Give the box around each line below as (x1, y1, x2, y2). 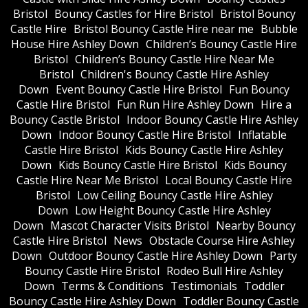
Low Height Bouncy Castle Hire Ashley (74, 202, 271, 218)
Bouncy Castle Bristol (10, 111, 120, 127)
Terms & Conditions (60, 278, 164, 294)
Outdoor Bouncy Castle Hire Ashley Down (48, 247, 263, 263)
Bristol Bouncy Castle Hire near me (74, 21, 254, 36)
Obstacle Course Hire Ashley (149, 232, 295, 248)
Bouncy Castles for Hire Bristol (54, 5, 213, 21)
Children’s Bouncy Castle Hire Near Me (75, 51, 274, 67)
